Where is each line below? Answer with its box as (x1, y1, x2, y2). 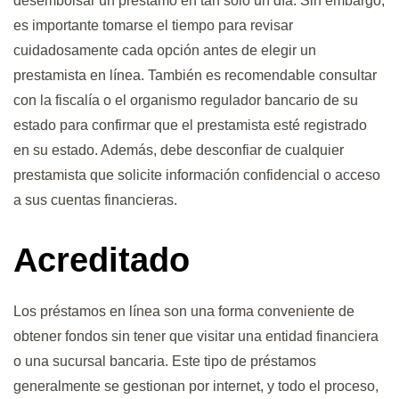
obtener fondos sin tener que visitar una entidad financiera (13, 328, 379, 344)
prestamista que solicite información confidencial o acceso (13, 167, 380, 183)
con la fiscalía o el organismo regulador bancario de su (13, 93, 358, 109)
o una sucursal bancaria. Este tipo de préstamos (13, 353, 316, 369)
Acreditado (13, 240, 190, 279)
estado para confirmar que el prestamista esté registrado (13, 118, 367, 134)
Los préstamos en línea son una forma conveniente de (13, 303, 354, 319)
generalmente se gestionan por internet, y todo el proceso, (13, 378, 379, 394)
